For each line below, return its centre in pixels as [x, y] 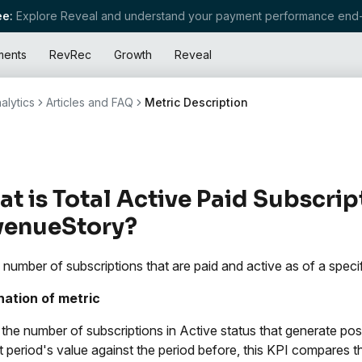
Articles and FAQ [90, 102]
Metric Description [196, 102]
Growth [133, 55]
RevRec [70, 55]
